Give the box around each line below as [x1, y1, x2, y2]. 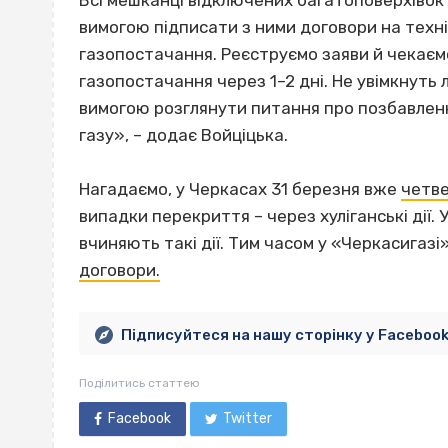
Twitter [223, 409, 273, 427]
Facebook [107, 409, 171, 427]
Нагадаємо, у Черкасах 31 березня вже [79, 179, 401, 200]
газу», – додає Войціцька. [79, 125, 288, 146]
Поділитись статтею [79, 375, 200, 390]
